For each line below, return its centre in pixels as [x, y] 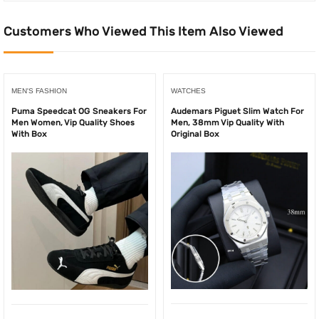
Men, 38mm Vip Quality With [228, 122]
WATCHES [188, 91]
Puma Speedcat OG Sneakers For [79, 111]
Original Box [195, 134]
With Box [29, 134]
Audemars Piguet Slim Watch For [237, 111]
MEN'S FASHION [39, 91]
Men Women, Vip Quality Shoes [73, 122]
